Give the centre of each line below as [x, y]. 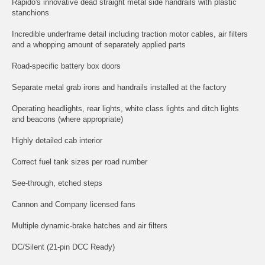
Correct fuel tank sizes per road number [80, 161]
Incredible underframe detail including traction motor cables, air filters [130, 34]
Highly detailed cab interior [57, 140]
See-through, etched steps [57, 183]
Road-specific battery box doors [66, 66]
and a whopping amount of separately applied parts [99, 44]
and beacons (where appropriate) [67, 119]
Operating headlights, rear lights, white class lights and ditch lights [125, 108]
